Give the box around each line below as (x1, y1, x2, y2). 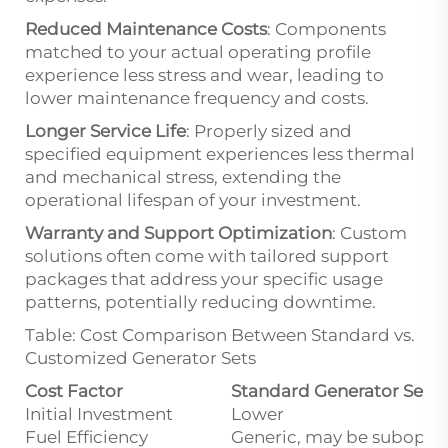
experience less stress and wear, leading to (25, 64, 384, 85)
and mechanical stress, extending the (25, 166, 341, 187)
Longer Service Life (25, 120, 186, 141)
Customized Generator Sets (25, 347, 256, 368)
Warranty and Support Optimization (25, 222, 332, 243)
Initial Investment (25, 403, 173, 424)
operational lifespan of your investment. (25, 189, 361, 210)
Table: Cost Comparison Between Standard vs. (25, 324, 415, 345)
